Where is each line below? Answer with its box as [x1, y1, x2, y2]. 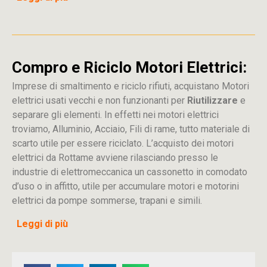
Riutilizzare [187, 95, 240, 106]
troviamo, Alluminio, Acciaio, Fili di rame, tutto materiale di [12, 123, 250, 135]
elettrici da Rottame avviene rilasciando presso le [12, 152, 218, 163]
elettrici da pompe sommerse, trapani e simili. [12, 195, 202, 206]
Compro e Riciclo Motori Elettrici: [12, 58, 247, 76]
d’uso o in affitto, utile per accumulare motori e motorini [12, 181, 239, 192]
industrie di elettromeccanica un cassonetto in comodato [12, 166, 247, 178]
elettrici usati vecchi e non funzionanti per [12, 95, 187, 106]
